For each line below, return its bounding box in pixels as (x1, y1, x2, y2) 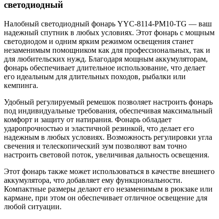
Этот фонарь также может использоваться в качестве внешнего (4, 167, 215, 175)
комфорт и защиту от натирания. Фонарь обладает (4, 115, 172, 124)
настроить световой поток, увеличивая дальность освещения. (4, 150, 209, 159)
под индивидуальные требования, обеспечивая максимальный (4, 106, 213, 115)
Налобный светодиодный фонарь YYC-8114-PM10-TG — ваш (4, 19, 212, 28)
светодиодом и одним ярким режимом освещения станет (4, 37, 194, 45)
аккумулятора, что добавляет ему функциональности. (4, 175, 182, 184)
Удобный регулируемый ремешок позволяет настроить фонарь (4, 97, 213, 106)
